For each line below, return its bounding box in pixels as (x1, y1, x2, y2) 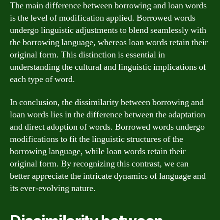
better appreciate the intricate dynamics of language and (10, 170, 206, 182)
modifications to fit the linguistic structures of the (10, 134, 183, 145)
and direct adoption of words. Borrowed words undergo (10, 121, 205, 133)
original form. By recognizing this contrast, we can (10, 158, 189, 169)
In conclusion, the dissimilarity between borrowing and (10, 97, 204, 108)
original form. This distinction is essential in (10, 49, 165, 60)
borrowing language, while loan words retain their (10, 146, 186, 157)
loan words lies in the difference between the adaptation (10, 109, 205, 120)
